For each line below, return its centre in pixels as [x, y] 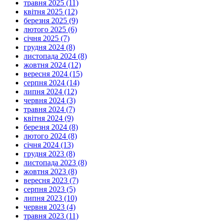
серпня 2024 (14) [52, 82]
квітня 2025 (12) [51, 11]
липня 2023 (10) [50, 198]
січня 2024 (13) [49, 145]
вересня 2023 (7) [51, 180]
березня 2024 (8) [51, 127]
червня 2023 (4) [50, 207]
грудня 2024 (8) [49, 47]
